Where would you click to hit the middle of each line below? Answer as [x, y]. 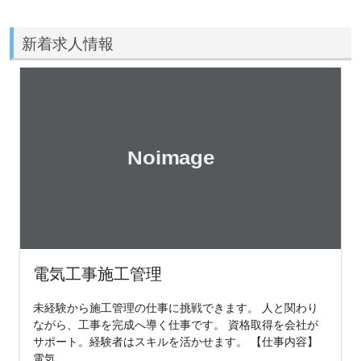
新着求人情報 [67, 43]
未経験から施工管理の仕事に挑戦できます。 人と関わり [176, 308]
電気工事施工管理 [98, 274]
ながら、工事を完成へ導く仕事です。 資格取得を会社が [176, 325]
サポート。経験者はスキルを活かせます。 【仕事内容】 [176, 342]
